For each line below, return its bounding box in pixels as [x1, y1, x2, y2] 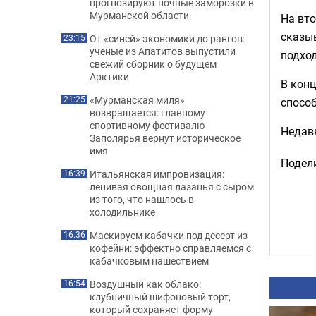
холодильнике [90, 205, 155, 219]
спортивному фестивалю [90, 119, 205, 132]
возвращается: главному [90, 106, 205, 119]
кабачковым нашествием [90, 254, 209, 267]
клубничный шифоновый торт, [90, 290, 231, 303]
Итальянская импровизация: [90, 167, 224, 181]
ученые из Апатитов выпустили [90, 44, 236, 58]
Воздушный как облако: [90, 277, 201, 291]
